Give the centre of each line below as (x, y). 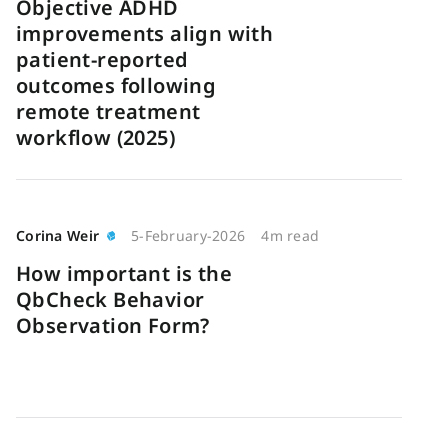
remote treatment (108, 111)
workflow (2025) (95, 137)
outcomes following (116, 85)
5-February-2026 (188, 235)
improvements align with (145, 33)
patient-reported (102, 59)
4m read (290, 235)
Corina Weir (58, 235)
